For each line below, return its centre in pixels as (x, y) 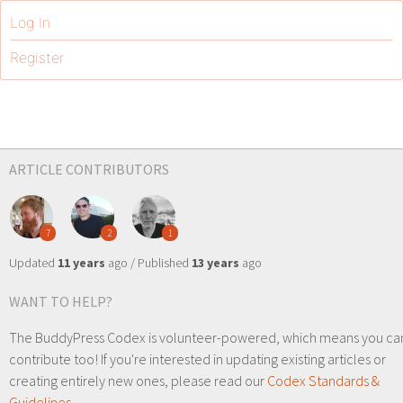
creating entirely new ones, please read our (138, 381)
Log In (30, 22)
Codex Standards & (323, 381)
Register (37, 58)
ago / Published (148, 263)
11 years (81, 263)
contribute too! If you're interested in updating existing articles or (197, 359)
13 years (215, 263)
